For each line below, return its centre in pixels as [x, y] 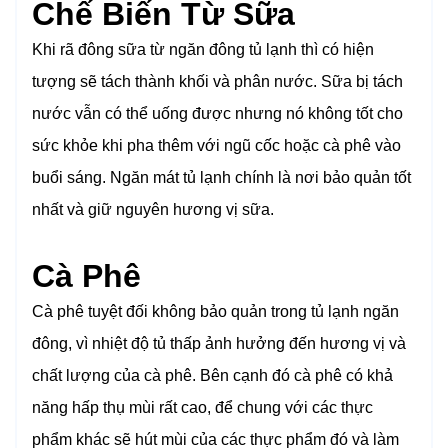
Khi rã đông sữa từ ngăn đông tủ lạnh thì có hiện [203, 50]
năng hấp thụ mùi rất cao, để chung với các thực [202, 408]
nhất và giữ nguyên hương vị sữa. [153, 210]
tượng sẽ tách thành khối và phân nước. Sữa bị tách [217, 82]
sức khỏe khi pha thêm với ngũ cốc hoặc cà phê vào [216, 146]
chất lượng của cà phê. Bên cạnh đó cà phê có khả [212, 376]
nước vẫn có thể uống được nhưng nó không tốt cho [217, 114]
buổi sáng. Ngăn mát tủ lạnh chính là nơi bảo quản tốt [221, 178]
